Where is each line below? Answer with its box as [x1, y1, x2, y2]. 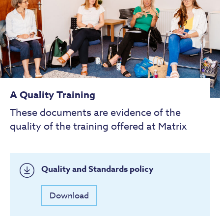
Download [50, 190, 89, 202]
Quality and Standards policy [41, 163, 153, 176]
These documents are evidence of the [10, 106, 181, 120]
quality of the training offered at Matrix [10, 119, 187, 134]
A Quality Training [10, 88, 95, 102]
